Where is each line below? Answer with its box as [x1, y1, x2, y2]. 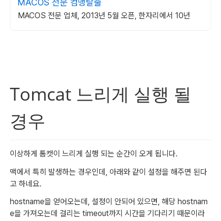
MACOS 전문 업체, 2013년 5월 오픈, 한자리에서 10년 [18, 11, 190, 20]
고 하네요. [10, 179, 43, 188]
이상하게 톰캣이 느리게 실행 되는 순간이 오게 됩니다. [10, 148, 180, 158]
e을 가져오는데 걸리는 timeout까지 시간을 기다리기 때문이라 [10, 209, 205, 219]
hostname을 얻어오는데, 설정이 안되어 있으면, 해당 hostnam [10, 197, 208, 207]
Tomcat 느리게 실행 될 [10, 82, 191, 106]
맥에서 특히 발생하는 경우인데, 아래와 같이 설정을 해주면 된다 [10, 167, 207, 177]
